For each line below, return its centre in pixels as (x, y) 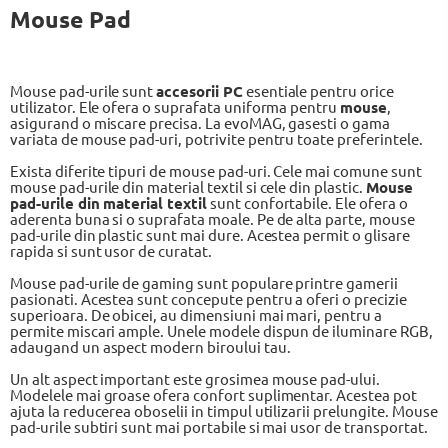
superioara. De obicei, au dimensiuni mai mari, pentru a (196, 314)
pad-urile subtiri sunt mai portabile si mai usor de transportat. (219, 426)
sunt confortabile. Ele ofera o (307, 202)
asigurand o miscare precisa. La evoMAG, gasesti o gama (200, 122)
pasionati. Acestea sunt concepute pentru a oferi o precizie (208, 298)
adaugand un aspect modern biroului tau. (150, 346)
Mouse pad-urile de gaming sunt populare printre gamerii (204, 282)
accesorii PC (199, 91)
